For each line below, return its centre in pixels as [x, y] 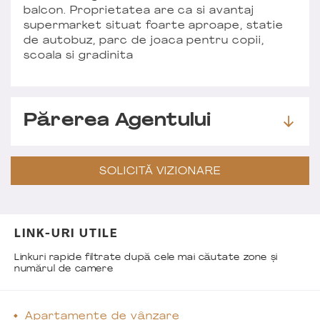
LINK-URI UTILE [66, 234]
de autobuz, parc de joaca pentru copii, [144, 41]
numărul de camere [64, 269]
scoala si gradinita [79, 56]
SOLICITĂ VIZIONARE [160, 172]
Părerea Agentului [117, 121]
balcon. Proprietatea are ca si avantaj [139, 11]
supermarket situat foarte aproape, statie [154, 26]
